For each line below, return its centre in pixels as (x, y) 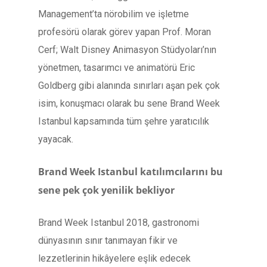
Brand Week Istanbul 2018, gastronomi (119, 223)
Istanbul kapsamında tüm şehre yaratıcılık (124, 121)
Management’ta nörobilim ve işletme (114, 14)
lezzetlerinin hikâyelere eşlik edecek (114, 258)
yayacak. (56, 139)
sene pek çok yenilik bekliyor (106, 190)
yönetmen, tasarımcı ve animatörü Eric (117, 68)
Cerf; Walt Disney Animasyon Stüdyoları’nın (127, 50)
